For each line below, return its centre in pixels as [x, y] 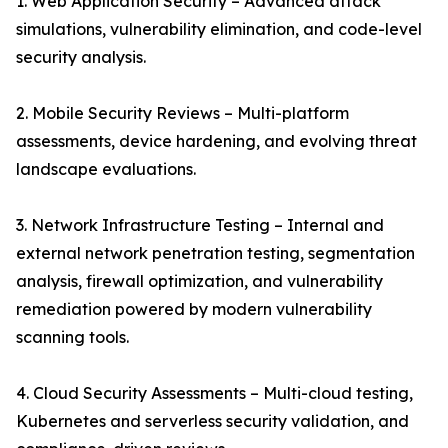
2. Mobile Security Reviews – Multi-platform [182, 113]
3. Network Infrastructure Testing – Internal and [200, 225]
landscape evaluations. [106, 169]
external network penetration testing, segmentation [215, 253]
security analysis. [81, 57]
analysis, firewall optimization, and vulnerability [199, 281]
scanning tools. [72, 337]
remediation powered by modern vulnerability [194, 309]
